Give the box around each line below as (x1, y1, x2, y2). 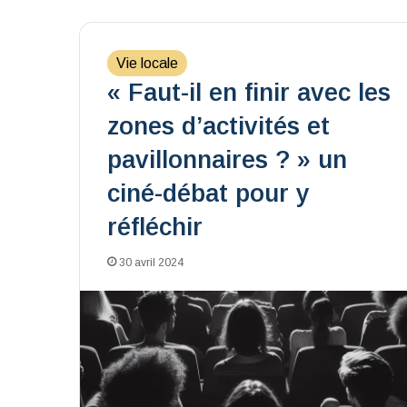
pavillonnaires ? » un (107, 146, 347, 174)
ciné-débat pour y (107, 180, 310, 207)
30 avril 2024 (119, 256, 184, 269)
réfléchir (107, 213, 203, 241)
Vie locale (116, 55, 178, 71)
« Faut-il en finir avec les (107, 79, 391, 106)
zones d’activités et (107, 113, 330, 140)
